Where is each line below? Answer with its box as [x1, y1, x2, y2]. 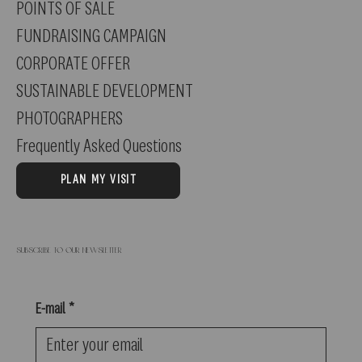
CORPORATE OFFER [16, 54, 130, 74]
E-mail [36, 301, 65, 318]
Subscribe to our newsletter [16, 246, 122, 255]
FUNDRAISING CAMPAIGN [16, 27, 166, 47]
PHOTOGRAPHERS [16, 109, 123, 129]
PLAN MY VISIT [60, 174, 137, 187]
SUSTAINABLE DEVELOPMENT [16, 82, 193, 102]
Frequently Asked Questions [16, 137, 182, 157]
